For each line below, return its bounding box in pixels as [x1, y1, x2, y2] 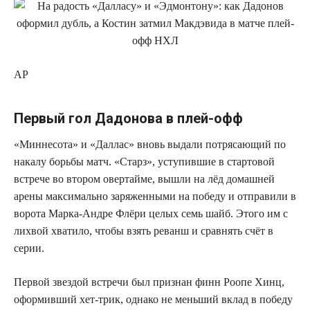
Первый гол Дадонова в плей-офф [14, 110, 243, 127]
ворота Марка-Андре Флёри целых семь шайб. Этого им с [14, 208, 288, 220]
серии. [14, 242, 44, 255]
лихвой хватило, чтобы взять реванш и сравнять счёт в [14, 225, 273, 237]
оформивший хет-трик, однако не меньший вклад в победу [14, 293, 293, 306]
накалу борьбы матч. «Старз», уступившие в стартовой [14, 156, 275, 168]
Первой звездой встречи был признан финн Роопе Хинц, [14, 276, 284, 289]
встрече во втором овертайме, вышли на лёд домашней [14, 173, 275, 185]
